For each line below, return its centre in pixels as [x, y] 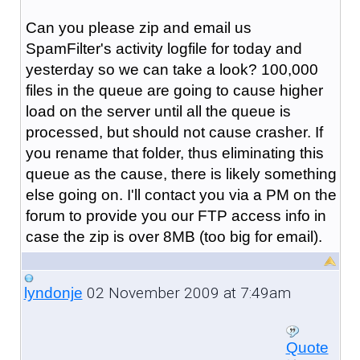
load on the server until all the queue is [158, 111]
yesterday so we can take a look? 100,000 [172, 69]
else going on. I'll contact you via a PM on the [181, 194]
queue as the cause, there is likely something [181, 174]
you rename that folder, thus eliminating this [174, 153]
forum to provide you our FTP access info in [176, 215]
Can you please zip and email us [138, 27]
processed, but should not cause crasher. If [174, 132]
